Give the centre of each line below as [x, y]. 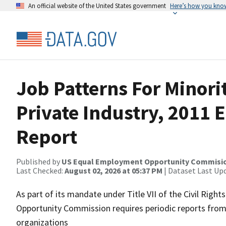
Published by [39, 161]
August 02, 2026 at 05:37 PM [114, 171]
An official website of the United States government [97, 6]
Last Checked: [40, 171]
